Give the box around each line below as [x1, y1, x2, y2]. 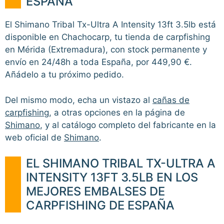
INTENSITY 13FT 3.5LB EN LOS [26, 170, 198, 185]
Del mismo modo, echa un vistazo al [5, 94, 152, 105]
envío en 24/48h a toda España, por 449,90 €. [5, 57, 192, 67]
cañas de [152, 94, 189, 105]
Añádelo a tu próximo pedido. [5, 69, 124, 80]
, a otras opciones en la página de [49, 107, 185, 117]
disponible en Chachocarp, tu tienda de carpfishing [5, 32, 210, 42]
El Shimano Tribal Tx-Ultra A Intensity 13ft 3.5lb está [5, 19, 216, 30]
